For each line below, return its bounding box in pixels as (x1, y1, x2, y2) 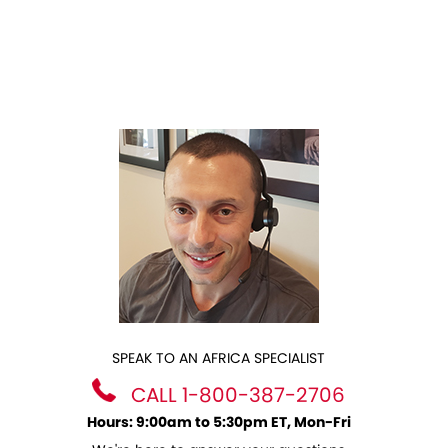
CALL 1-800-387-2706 (126, 381, 346, 409)
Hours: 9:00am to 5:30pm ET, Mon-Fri (86, 412, 351, 432)
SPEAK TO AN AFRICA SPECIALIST (112, 348, 326, 368)
